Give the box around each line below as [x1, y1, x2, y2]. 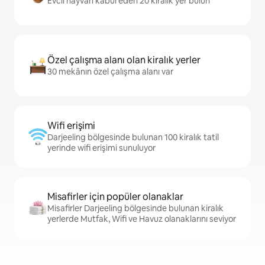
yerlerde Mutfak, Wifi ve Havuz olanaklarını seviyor [47, 214, 236, 225]
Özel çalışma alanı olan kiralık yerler [47, 54, 201, 67]
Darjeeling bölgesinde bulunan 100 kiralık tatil [47, 132, 219, 143]
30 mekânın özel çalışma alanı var [47, 66, 173, 77]
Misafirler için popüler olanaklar [47, 190, 183, 203]
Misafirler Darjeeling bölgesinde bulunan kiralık [47, 203, 224, 214]
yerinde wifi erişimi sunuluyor [47, 143, 156, 154]
